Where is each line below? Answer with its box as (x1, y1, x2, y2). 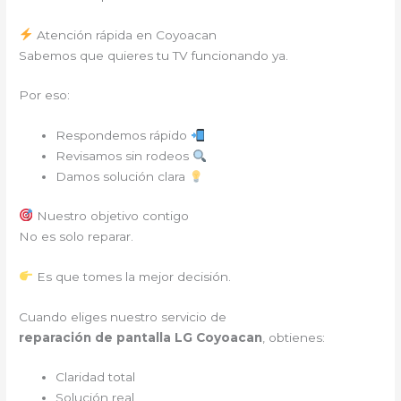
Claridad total (55, 370, 136, 385)
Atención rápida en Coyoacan (32, 27, 217, 42)
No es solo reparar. (19, 228, 134, 243)
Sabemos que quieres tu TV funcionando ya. (19, 47, 289, 63)
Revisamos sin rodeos (55, 149, 193, 164)
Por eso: (19, 88, 71, 103)
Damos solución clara (55, 169, 190, 184)
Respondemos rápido (55, 128, 192, 143)
